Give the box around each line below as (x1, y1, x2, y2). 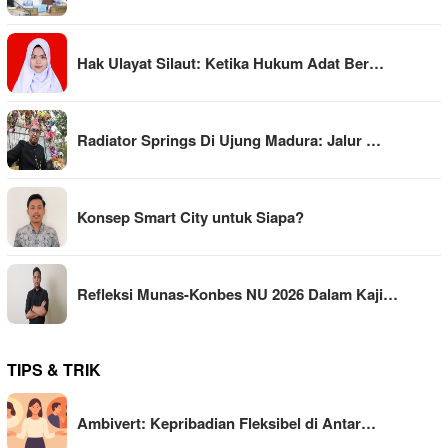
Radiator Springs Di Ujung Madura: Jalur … (77, 129, 381, 152)
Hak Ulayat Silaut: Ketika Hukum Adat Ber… (77, 52, 384, 75)
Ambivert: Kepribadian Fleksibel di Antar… (77, 412, 376, 435)
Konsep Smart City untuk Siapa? (77, 206, 304, 229)
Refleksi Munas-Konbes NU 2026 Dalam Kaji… (77, 283, 398, 306)
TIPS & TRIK (7, 358, 101, 382)
